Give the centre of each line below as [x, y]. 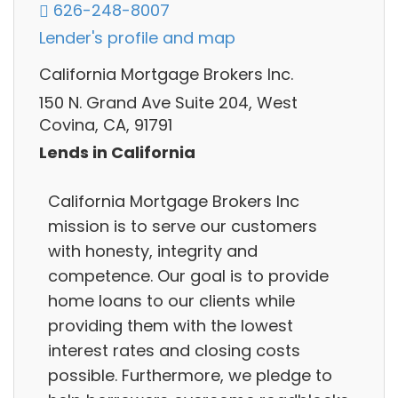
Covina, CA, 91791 [106, 124]
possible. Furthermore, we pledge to [190, 375]
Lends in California [117, 153]
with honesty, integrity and [153, 251]
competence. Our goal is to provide [188, 275]
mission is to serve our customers [183, 226]
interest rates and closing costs [174, 350]
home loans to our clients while [171, 300]
